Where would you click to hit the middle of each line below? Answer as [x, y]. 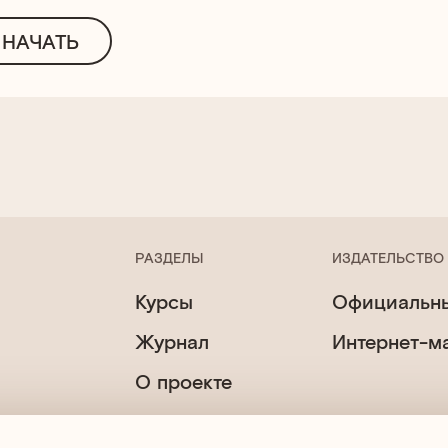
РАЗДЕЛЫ [169, 257]
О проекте [183, 381]
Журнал [172, 341]
